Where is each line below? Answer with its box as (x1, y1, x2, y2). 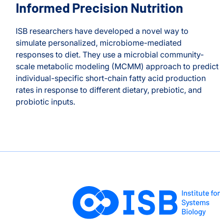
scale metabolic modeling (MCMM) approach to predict (16, 61, 219, 71)
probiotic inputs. (16, 97, 75, 107)
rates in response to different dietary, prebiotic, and (16, 85, 202, 95)
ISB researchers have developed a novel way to (16, 26, 189, 36)
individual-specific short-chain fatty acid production (16, 73, 206, 83)
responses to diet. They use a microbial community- (16, 50, 204, 59)
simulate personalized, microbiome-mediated (16, 38, 182, 48)
